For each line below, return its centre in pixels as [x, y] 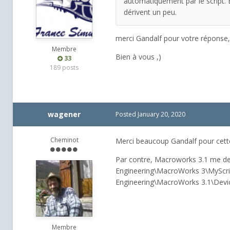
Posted [127, 114]
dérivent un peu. [150, 12]
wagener [64, 114]
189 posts [64, 68]
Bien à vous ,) [138, 57]
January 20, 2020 [161, 114]
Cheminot [64, 140]
